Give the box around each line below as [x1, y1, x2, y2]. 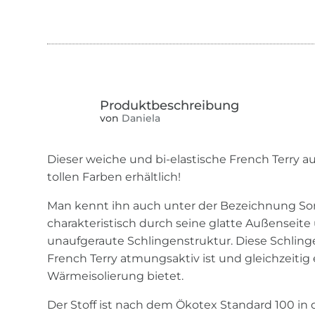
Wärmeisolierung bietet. [47, 269, 184, 283]
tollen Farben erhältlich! [47, 170, 181, 184]
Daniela [119, 111, 161, 124]
